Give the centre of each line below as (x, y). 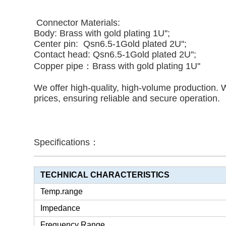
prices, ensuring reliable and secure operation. (127, 99)
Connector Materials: (77, 23)
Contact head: (64, 55)
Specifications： (67, 143)
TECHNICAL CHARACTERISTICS (105, 175)
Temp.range (62, 192)
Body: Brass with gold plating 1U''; (102, 34)
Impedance (61, 208)
